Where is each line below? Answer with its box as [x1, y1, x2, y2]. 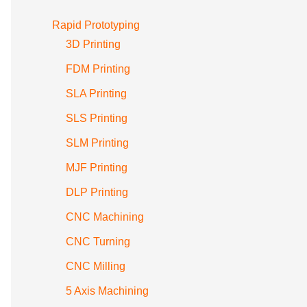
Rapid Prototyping [52, 19, 140, 31]
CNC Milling [66, 260, 125, 272]
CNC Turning [66, 236, 130, 247]
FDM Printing [66, 63, 130, 75]
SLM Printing [66, 137, 129, 149]
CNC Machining [66, 211, 144, 223]
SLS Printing [66, 112, 127, 124]
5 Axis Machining [66, 285, 149, 297]
